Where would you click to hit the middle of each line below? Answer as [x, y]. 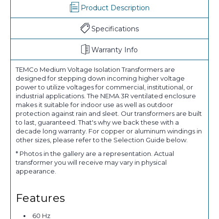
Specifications [115, 29]
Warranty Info [115, 50]
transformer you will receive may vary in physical [91, 163]
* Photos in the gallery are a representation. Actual [95, 154]
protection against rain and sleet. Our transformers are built [109, 114]
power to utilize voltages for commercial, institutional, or [104, 87]
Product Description [115, 8]
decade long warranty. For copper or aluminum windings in [109, 131]
